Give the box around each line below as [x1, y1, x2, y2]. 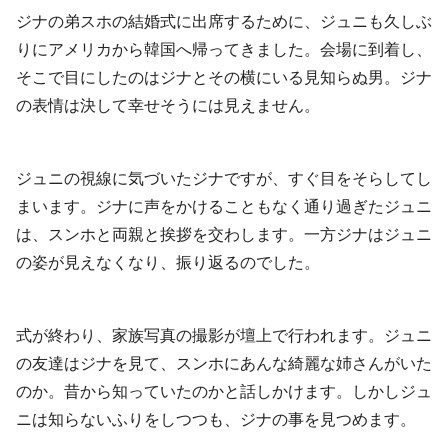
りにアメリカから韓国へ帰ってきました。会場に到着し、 [16, 41, 432, 59]
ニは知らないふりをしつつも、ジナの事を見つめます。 [16, 410, 416, 428]
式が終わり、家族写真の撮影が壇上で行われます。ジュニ [16, 326, 432, 344]
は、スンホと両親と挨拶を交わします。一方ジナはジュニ [16, 226, 432, 244]
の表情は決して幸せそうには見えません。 [16, 97, 320, 115]
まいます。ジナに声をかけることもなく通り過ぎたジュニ [16, 198, 432, 216]
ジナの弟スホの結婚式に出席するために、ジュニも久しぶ [16, 13, 432, 31]
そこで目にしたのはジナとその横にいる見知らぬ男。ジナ [16, 69, 432, 87]
